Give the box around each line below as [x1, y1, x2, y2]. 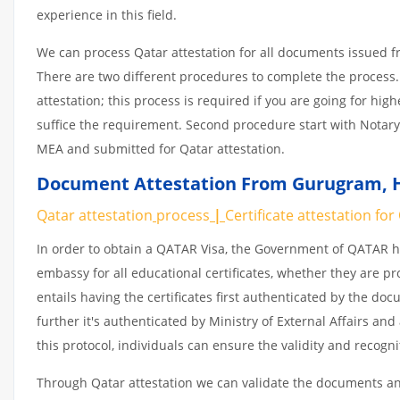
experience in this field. [37, 5, 177, 23]
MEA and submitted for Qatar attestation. [37, 139, 285, 157]
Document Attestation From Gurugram [37, 171, 382, 196]
